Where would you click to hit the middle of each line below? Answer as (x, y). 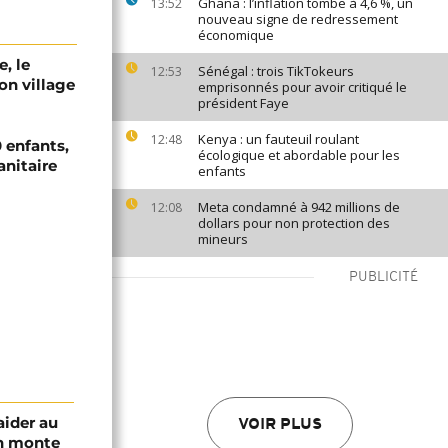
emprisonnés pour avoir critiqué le (302, 87)
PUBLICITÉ (383, 277)
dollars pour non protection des (294, 223)
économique (236, 35)
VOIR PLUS (280, 425)
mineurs (223, 239)
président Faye (243, 103)
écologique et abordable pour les (299, 155)
